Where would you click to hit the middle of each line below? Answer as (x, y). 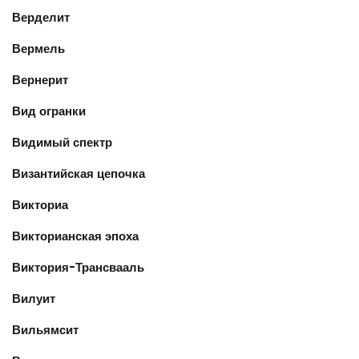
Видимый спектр (62, 142)
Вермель (38, 48)
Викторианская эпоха (75, 236)
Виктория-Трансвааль (78, 267)
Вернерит (40, 80)
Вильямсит (45, 330)
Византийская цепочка (79, 173)
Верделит (41, 17)
